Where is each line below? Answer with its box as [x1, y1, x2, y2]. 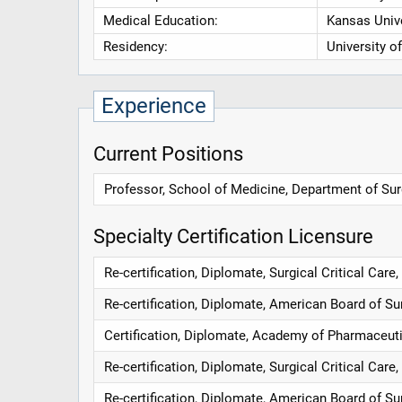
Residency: [102, 39, 168, 56]
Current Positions [93, 141, 243, 165]
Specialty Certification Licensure [93, 224, 373, 249]
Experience [101, 93, 206, 119]
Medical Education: [102, 13, 218, 30]
